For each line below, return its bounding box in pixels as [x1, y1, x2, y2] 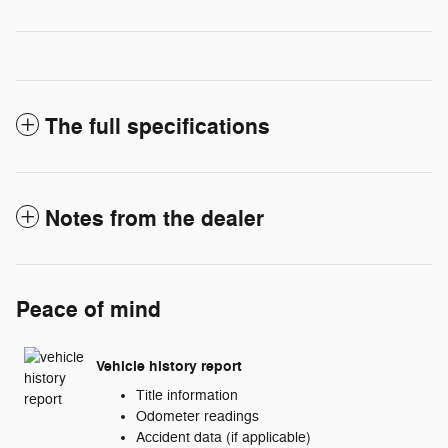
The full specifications [45, 113, 270, 142]
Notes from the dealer [45, 205, 264, 234]
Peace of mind [16, 296, 161, 325]
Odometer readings [136, 408, 259, 426]
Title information [136, 387, 238, 405]
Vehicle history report [96, 356, 242, 376]
